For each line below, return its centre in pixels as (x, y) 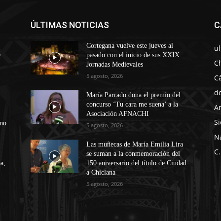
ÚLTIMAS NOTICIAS (70, 25)
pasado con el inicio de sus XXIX (133, 55)
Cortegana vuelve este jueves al (130, 46)
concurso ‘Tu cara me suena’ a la (132, 105)
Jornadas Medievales (115, 65)
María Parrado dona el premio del (134, 95)
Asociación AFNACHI (118, 114)
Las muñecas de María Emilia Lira (135, 145)
